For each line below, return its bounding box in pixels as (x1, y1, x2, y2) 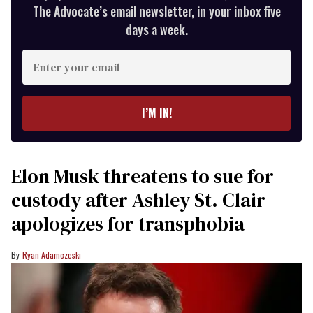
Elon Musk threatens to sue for (11, 162, 274, 189)
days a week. (125, 20, 188, 38)
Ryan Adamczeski (22, 248, 81, 261)
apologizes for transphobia (11, 210, 245, 237)
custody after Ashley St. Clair (11, 186, 265, 213)
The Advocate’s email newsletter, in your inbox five (32, 1, 281, 20)
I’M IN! (141, 104, 172, 122)
